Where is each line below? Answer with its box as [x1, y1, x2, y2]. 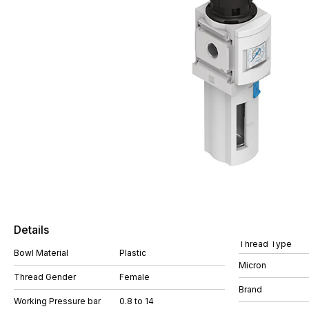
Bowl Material [14, 248, 68, 258]
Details [14, 223, 49, 237]
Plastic [119, 248, 146, 258]
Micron [239, 259, 266, 270]
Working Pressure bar [14, 296, 101, 306]
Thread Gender [14, 272, 76, 282]
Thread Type [239, 238, 292, 249]
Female [119, 272, 150, 282]
